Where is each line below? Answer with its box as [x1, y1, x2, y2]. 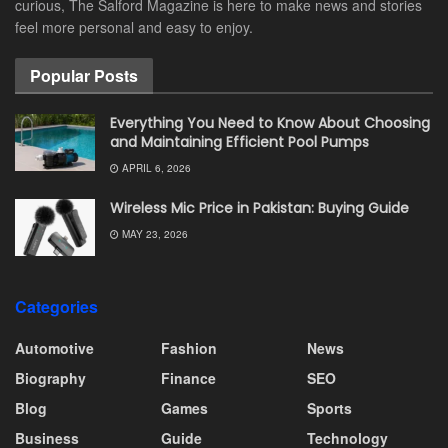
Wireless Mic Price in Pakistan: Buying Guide [110, 198, 409, 219]
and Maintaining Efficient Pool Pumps [110, 132, 369, 153]
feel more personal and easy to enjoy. [15, 17, 253, 38]
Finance [161, 368, 216, 389]
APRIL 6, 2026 [119, 161, 191, 176]
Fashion [161, 338, 217, 359]
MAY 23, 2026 [119, 227, 188, 242]
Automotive [15, 338, 94, 359]
